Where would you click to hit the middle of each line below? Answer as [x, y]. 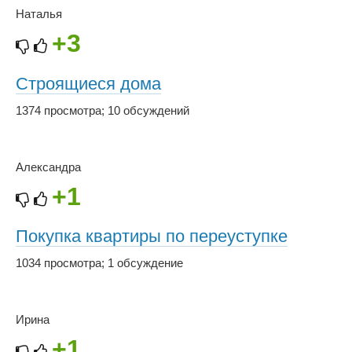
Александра [48, 167]
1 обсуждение [145, 262]
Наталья [39, 14]
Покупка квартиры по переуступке [152, 236]
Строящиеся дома [88, 84]
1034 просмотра [59, 262]
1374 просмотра [59, 110]
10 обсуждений [148, 110]
